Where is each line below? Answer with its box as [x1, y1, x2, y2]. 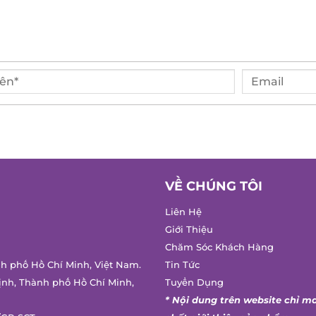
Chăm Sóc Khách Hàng [159, 242, 269, 253]
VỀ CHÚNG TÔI [159, 178, 257, 195]
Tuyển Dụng [159, 277, 219, 288]
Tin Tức [159, 260, 195, 271]
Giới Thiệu [159, 224, 208, 236]
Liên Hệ [159, 207, 197, 218]
